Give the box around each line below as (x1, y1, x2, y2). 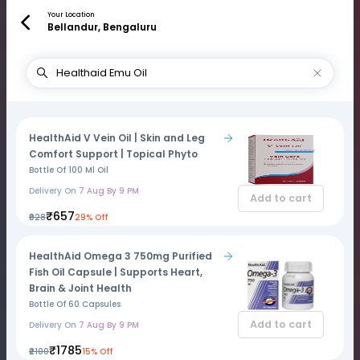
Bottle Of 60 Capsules (29, 298, 121, 310)
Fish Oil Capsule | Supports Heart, (29, 265, 202, 279)
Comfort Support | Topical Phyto (29, 147, 198, 161)
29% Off (75, 211, 108, 223)
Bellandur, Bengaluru (47, 20, 157, 34)
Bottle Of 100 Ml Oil (29, 164, 108, 176)
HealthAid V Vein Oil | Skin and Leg (29, 131, 205, 145)
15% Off (82, 346, 112, 358)
